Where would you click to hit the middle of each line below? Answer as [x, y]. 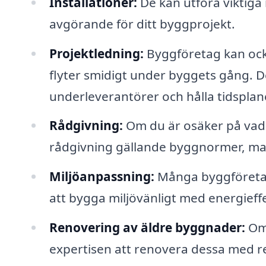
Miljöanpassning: [102, 177]
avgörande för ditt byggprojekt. [142, 23]
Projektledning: [96, 53]
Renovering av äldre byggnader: [147, 228]
